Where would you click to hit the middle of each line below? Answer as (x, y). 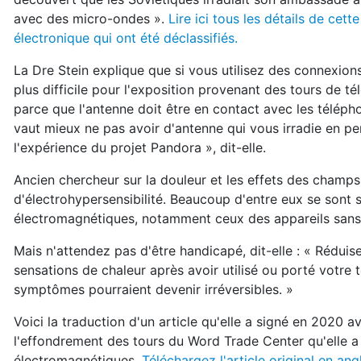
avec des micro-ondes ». (91, 19)
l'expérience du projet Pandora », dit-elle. (140, 147)
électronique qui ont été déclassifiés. (126, 38)
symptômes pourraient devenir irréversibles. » (154, 289)
